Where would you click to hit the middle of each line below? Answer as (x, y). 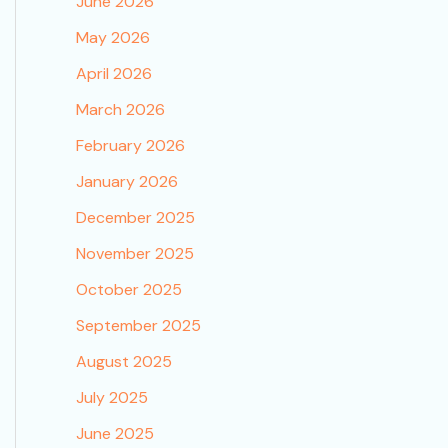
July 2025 (112, 398)
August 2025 (124, 362)
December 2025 (135, 218)
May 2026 (113, 38)
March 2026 (120, 110)
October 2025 (129, 290)
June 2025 (115, 434)
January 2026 (127, 182)
